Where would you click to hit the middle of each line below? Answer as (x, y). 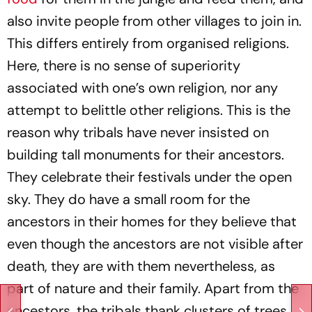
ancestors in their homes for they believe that (152, 221)
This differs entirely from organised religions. (148, 43)
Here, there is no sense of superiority (124, 65)
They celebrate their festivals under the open (149, 177)
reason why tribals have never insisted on (138, 132)
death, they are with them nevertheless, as (141, 266)
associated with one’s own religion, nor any (142, 88)
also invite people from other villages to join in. (154, 21)
